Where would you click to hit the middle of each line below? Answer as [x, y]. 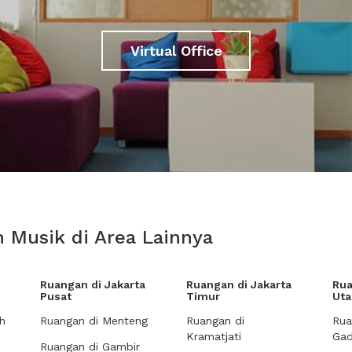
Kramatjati [214, 336]
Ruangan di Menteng [94, 321]
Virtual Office [176, 50]
